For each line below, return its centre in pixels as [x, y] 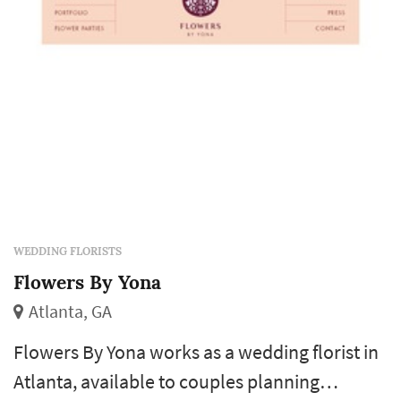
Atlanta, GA [70, 312]
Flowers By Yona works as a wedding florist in [196, 352]
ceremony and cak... [95, 20]
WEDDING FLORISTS [68, 252]
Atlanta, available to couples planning [166, 382]
